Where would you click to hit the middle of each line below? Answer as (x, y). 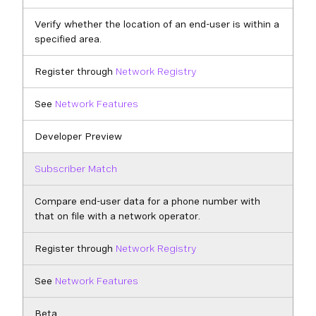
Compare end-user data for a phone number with (147, 201)
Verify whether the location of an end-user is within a (157, 24)
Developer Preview (78, 136)
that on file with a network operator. (117, 216)
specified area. (68, 39)
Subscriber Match (76, 169)
